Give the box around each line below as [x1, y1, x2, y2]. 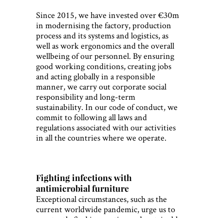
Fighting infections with [36, 172, 132, 183]
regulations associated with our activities [36, 122, 176, 133]
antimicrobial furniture [36, 182, 129, 194]
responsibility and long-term [36, 91, 135, 103]
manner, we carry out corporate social [36, 81, 166, 92]
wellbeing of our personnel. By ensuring [36, 50, 174, 62]
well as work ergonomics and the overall [36, 40, 174, 52]
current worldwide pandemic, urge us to [36, 203, 175, 215]
